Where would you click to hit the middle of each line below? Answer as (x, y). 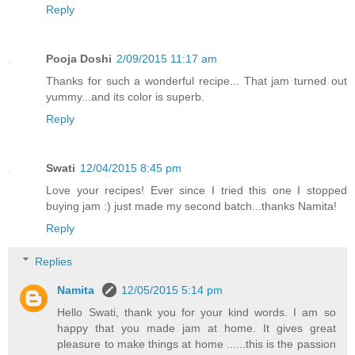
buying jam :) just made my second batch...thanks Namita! (191, 206)
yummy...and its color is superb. (125, 97)
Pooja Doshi (79, 59)
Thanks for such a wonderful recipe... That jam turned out (197, 81)
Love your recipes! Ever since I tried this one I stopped (197, 191)
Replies (54, 261)
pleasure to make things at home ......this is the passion (197, 344)
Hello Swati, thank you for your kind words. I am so (197, 312)
